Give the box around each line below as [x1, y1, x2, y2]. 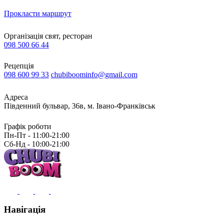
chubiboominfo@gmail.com [51, 70, 137, 79]
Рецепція [4, 61, 34, 70]
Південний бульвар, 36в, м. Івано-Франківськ [4, 101, 155, 110]
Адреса [4, 92, 28, 101]
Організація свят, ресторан [4, 31, 92, 40]
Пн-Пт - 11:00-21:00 [4, 131, 69, 139]
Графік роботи [4, 122, 51, 131]
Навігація [4, 204, 45, 215]
